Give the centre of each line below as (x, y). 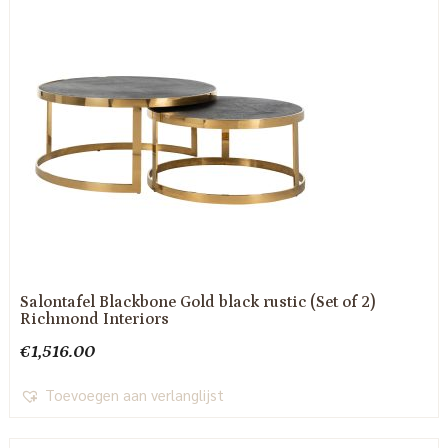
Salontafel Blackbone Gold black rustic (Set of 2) (197, 301)
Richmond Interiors (94, 318)
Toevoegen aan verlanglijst (134, 394)
